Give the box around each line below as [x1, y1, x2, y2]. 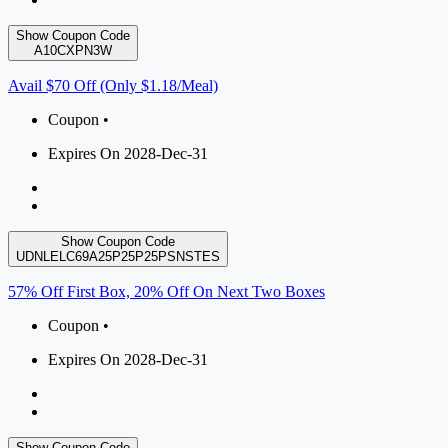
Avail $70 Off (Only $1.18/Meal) [8, 77, 218, 95]
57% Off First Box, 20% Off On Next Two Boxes [8, 283, 325, 301]
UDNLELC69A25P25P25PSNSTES [16, 249, 220, 265]
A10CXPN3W [34, 43, 112, 59]
